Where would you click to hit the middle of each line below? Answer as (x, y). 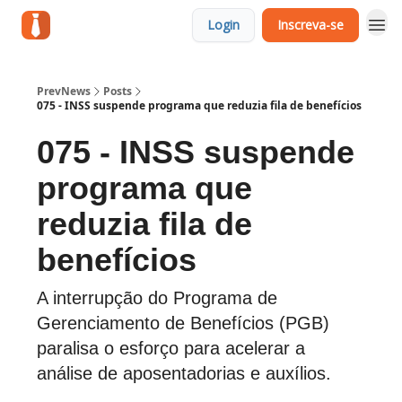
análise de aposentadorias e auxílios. (184, 373)
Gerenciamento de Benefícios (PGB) (183, 323)
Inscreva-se (310, 25)
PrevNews (64, 91)
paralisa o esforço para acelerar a (171, 348)
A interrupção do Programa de (157, 298)
